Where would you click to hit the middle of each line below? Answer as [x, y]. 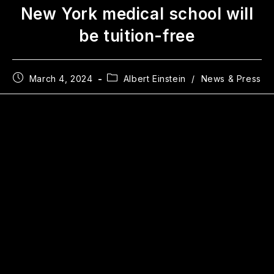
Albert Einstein [154, 78]
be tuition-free [137, 35]
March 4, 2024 [61, 78]
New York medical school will [137, 13]
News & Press [231, 78]
